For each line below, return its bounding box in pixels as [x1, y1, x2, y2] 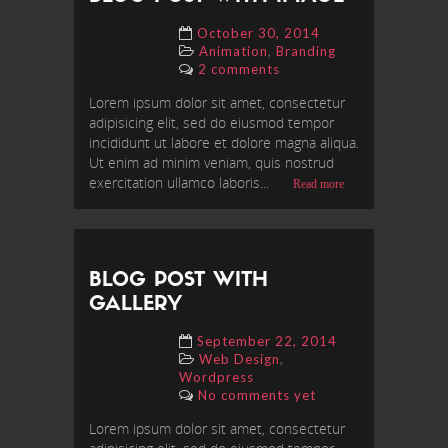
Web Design [199, 351, 280, 368]
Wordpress [179, 369, 254, 386]
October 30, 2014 [197, 25, 320, 42]
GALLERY [89, 295, 182, 316]
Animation [199, 43, 268, 60]
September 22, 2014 [197, 333, 337, 350]
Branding [276, 43, 336, 60]
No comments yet [198, 387, 316, 404]
